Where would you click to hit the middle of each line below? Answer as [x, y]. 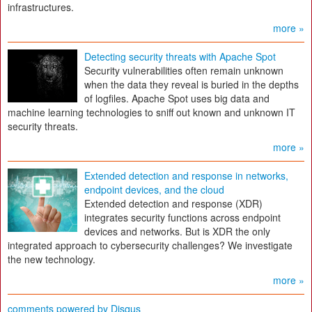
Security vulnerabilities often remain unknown [184, 71]
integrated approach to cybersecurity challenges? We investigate [150, 245]
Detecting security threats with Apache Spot [180, 57]
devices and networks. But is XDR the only [177, 232]
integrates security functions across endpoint [182, 218]
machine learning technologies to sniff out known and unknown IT [151, 112]
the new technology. [52, 259]
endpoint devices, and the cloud [154, 190]
